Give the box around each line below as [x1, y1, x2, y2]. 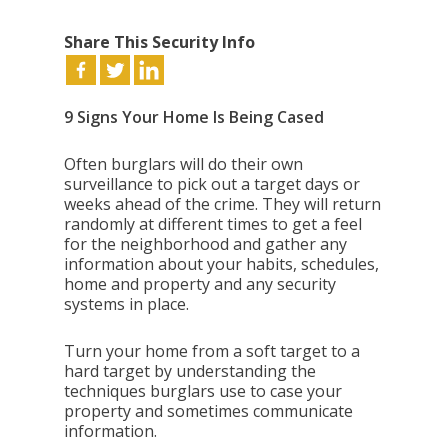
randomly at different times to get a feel [64, 213, 363, 235]
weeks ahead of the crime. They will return [64, 193, 382, 215]
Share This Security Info [64, 31, 255, 53]
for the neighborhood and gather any [64, 233, 348, 255]
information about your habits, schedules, [64, 253, 380, 275]
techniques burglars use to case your [64, 380, 343, 402]
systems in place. [64, 293, 190, 315]
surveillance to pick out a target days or [64, 173, 361, 195]
